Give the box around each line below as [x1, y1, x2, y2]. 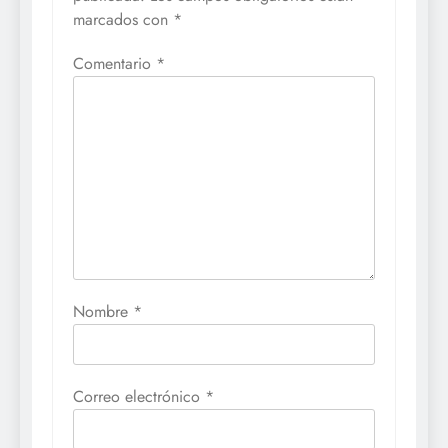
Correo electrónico [73, 384, 205, 408]
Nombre [73, 299, 133, 323]
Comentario [73, 51, 156, 75]
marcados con [73, 7, 173, 31]
